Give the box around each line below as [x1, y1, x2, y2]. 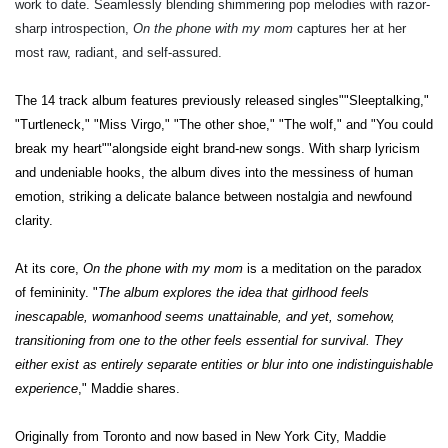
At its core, [15, 260, 83, 276]
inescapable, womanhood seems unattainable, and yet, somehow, [15, 308, 395, 324]
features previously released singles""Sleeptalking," [131, 92, 429, 108]
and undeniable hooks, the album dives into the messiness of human [15, 164, 413, 180]
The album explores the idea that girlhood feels [98, 284, 369, 300]
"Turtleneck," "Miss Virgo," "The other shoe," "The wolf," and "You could [15, 116, 433, 132]
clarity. [15, 212, 53, 228]
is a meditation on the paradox [247, 260, 422, 276]
